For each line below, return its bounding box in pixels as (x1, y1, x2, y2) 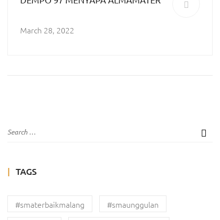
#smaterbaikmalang (15, 199, 84, 210)
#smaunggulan (107, 199, 159, 210)
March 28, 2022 (20, 25, 74, 35)
